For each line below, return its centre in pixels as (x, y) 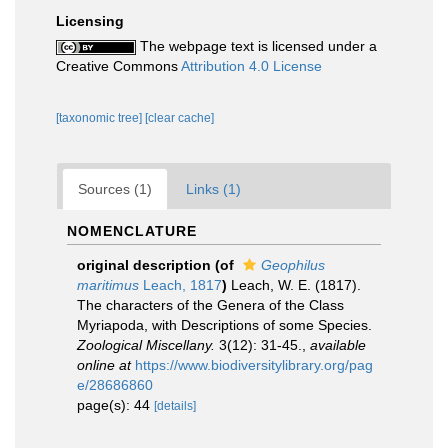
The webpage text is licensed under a (256, 46)
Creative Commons (118, 66)
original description (144, 265)
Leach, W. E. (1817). (296, 285)
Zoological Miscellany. (146, 345)
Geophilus (293, 265)
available (338, 345)
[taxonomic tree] (100, 118)
